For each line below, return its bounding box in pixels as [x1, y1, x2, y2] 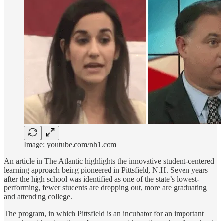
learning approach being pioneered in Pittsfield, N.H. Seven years [4, 165, 208, 174]
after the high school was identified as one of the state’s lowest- [4, 174, 199, 183]
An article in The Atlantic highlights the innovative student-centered [4, 156, 214, 165]
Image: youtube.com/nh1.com [24, 140, 116, 148]
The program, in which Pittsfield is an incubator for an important [4, 209, 204, 218]
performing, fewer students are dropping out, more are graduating [4, 183, 207, 192]
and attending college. [4, 192, 72, 201]
